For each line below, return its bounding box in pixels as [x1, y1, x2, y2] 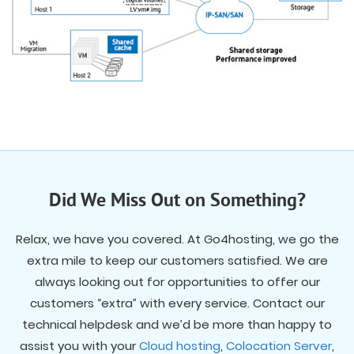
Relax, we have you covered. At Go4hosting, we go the [15, 230, 339, 247]
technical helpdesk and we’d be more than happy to [22, 315, 332, 333]
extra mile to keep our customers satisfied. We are [26, 251, 328, 269]
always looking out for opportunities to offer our [34, 273, 320, 290]
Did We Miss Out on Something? [48, 189, 306, 213]
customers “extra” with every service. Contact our [29, 294, 325, 311]
